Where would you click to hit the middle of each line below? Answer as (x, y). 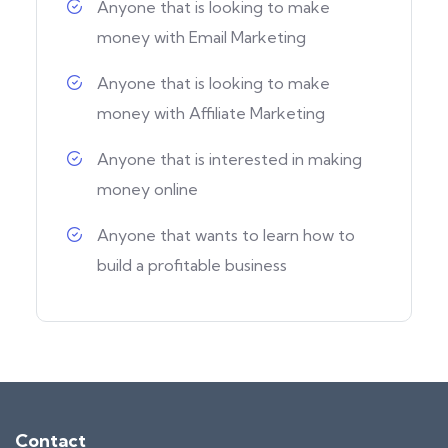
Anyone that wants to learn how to (226, 234)
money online (147, 188)
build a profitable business (192, 264)
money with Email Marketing (201, 36)
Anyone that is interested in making (229, 158)
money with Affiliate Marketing (211, 112)
